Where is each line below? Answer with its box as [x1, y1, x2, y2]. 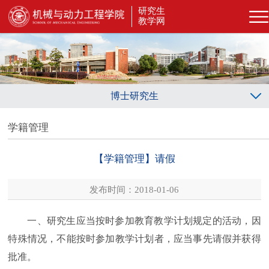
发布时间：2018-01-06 [89, 184, 180, 195]
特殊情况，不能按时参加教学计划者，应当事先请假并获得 [8, 233, 261, 244]
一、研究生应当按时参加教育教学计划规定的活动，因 [27, 215, 261, 226]
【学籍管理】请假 [93, 153, 175, 165]
